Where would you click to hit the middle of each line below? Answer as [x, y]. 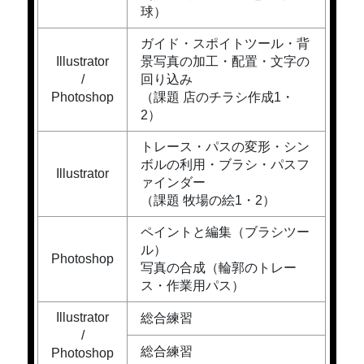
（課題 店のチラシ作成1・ [218, 97]
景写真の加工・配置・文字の [225, 62]
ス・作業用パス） [193, 286]
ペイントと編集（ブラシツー [225, 232]
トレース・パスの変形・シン [225, 147]
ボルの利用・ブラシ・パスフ [225, 165]
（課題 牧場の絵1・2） [208, 201]
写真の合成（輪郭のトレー [219, 268]
